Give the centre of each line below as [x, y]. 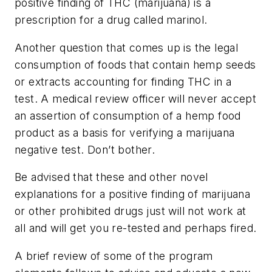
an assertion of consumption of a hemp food [128, 115]
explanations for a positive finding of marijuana [133, 194]
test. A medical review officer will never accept [136, 98]
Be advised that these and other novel [111, 177]
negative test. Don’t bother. [85, 149]
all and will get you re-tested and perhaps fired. [136, 228]
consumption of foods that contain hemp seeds [135, 64]
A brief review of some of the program [114, 256]
